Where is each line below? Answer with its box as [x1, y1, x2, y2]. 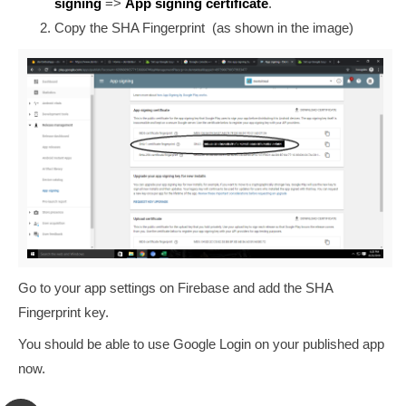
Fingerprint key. [18, 304, 112, 320]
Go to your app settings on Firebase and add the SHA [18, 279, 333, 295]
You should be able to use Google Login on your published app [18, 336, 384, 353]
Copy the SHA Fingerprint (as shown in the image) [54, 20, 353, 36]
